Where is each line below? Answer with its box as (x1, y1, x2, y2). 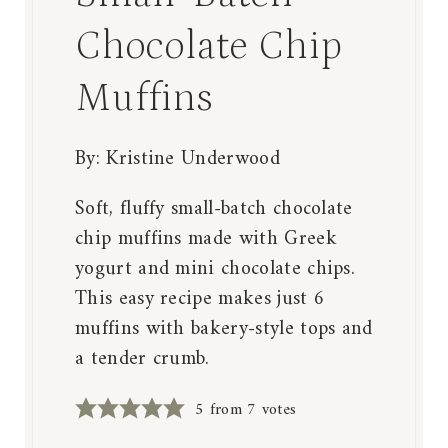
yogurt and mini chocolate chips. (75, 252, 356, 288)
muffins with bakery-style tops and (75, 312, 373, 348)
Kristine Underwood (106, 142, 280, 178)
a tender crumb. (75, 342, 210, 378)
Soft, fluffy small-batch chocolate (75, 192, 353, 228)
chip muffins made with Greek (75, 222, 337, 258)
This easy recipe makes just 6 (75, 282, 326, 318)
